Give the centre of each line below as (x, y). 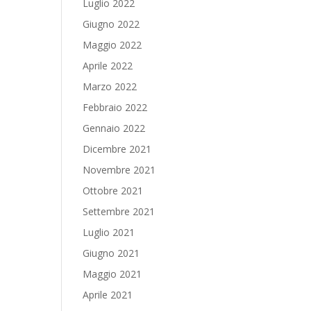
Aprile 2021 (108, 295)
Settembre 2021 (119, 211)
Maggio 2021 (112, 274)
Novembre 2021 (119, 170)
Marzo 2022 (110, 86)
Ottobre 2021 (113, 191)
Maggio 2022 (112, 45)
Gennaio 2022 (114, 128)
